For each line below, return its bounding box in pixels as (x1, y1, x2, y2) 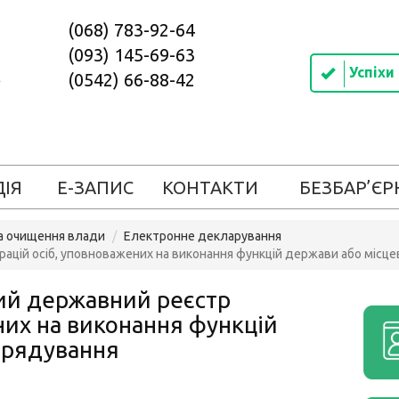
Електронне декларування (124, 229, 281, 243)
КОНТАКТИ (162, 177, 258, 198)
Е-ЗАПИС (57, 177, 134, 198)
